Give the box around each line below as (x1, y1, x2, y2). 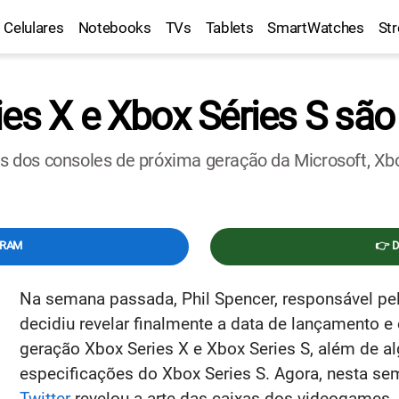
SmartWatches (267, 19, 364, 37)
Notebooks (77, 19, 151, 37)
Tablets (205, 19, 254, 37)
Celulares (4, 19, 64, 37)
